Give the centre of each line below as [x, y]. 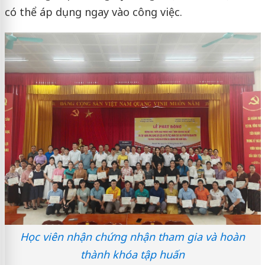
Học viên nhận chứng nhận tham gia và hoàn [132, 236]
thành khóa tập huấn [132, 254]
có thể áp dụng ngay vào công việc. [93, 12]
